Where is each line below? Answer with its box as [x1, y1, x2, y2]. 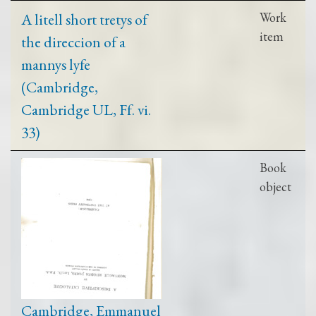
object [260, 178, 291, 195]
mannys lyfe [21, 54, 90, 74]
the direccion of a [21, 31, 126, 51]
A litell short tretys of [21, 8, 147, 29]
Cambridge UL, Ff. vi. [21, 99, 151, 119]
